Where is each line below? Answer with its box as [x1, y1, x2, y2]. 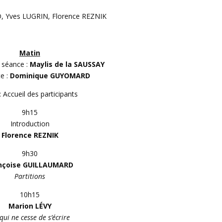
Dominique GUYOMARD [9, 71, 90, 80]
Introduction [10, 119, 50, 128]
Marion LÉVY [8, 201, 52, 211]
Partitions [14, 171, 46, 181]
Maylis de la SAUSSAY [29, 59, 105, 69]
